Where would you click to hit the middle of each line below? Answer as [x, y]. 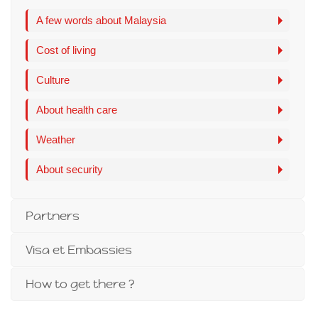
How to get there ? [80, 284]
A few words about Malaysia [101, 20]
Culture [53, 80]
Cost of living [66, 50]
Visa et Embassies [79, 250]
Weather [56, 139]
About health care [77, 110]
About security [70, 169]
